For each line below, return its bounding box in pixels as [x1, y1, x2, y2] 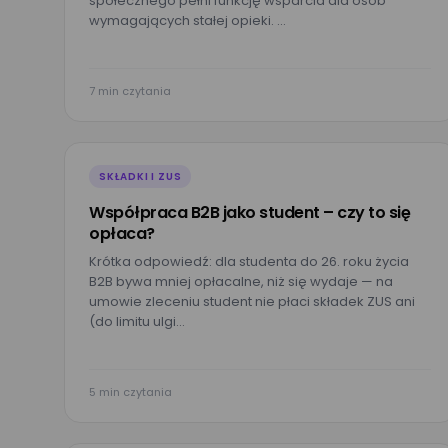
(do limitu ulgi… [89, 312, 185, 331]
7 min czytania [89, 83, 171, 99]
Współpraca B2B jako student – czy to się [89, 201, 410, 224]
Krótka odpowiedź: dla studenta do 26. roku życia [89, 252, 409, 271]
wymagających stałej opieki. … [89, 11, 286, 30]
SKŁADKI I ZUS [99, 169, 182, 184]
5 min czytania [89, 384, 172, 400]
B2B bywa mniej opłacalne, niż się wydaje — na [89, 272, 393, 291]
